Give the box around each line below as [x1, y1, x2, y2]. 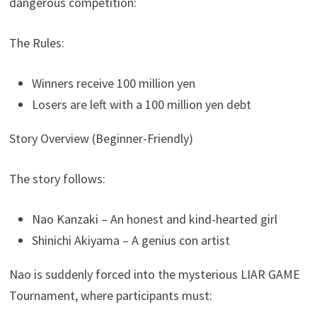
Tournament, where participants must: [9, 287, 213, 304]
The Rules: [9, 34, 65, 51]
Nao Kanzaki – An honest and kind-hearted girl [32, 210, 278, 227]
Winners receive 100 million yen [32, 74, 196, 91]
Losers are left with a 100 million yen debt [32, 96, 252, 113]
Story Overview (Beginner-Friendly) [9, 129, 194, 146]
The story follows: [9, 170, 106, 187]
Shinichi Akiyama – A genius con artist [32, 231, 231, 248]
